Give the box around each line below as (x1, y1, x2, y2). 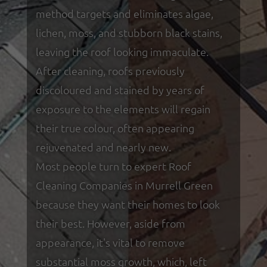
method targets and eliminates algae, (35, 6, 213, 20)
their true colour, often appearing (35, 120, 194, 135)
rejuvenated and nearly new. (35, 139, 171, 154)
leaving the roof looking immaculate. (35, 44, 209, 58)
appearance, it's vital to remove (35, 235, 185, 249)
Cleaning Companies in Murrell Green (35, 178, 213, 192)
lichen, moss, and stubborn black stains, (35, 25, 222, 39)
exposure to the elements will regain (35, 101, 210, 116)
